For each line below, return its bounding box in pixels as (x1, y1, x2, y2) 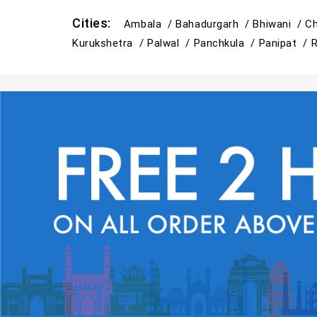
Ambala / (123, 16, 176, 30)
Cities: (72, 14, 124, 31)
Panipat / (258, 35, 311, 50)
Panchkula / (193, 35, 259, 50)
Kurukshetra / (72, 35, 148, 50)
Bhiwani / (253, 16, 306, 30)
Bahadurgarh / (175, 16, 253, 30)
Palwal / (147, 35, 194, 50)
